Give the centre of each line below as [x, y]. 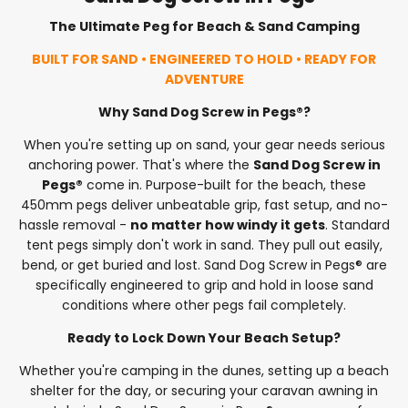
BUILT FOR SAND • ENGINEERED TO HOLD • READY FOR [204, 59]
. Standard [357, 224]
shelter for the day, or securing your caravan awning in [204, 390]
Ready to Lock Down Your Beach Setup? [204, 337]
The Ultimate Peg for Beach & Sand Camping [204, 26]
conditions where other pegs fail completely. [204, 305]
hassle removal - [74, 224]
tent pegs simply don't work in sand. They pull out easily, [204, 245]
